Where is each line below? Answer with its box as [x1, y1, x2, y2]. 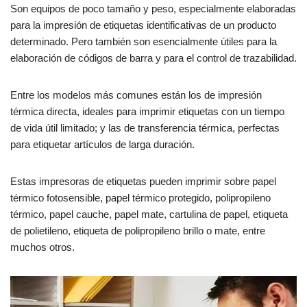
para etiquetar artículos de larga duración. [10, 138, 195, 150]
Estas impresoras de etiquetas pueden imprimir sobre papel [10, 175, 276, 187]
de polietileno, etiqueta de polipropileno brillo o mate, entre [10, 225, 265, 236]
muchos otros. [10, 241, 75, 253]
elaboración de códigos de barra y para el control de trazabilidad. [10, 52, 297, 64]
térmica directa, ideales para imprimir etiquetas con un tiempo [10, 106, 284, 117]
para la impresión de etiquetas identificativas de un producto [10, 19, 276, 31]
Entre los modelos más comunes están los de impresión [10, 89, 262, 101]
